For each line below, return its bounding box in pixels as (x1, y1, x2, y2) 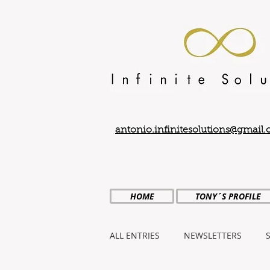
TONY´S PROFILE (195, 190, 261, 202)
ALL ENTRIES (110, 230, 160, 241)
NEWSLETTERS (184, 230, 242, 241)
